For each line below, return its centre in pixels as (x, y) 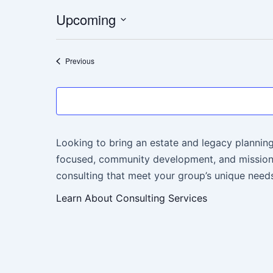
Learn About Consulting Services (131, 198)
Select (69, 37)
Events (105, 60)
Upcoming (86, 19)
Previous (80, 61)
